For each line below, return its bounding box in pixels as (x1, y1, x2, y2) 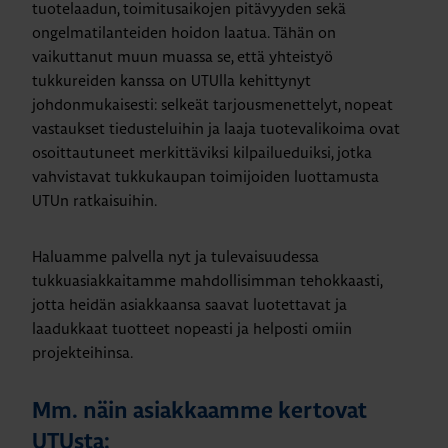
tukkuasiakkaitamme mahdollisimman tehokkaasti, (32, 270, 382, 290)
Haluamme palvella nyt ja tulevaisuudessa (32, 246, 319, 266)
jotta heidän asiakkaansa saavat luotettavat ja (32, 294, 347, 314)
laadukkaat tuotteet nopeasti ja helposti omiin (32, 318, 352, 338)
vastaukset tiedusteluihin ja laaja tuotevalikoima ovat (32, 118, 400, 138)
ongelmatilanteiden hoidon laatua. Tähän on (32, 22, 336, 42)
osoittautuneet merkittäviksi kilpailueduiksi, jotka (32, 142, 372, 162)
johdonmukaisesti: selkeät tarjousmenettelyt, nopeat (32, 94, 393, 114)
